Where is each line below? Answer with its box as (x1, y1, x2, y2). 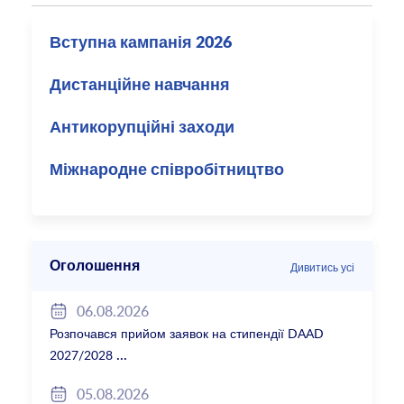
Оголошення (50, 259, 141, 274)
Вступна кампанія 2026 (50, 35, 233, 52)
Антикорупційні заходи (50, 120, 235, 137)
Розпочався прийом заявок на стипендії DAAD (50, 325, 325, 343)
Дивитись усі (289, 260, 354, 275)
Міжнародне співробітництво (50, 162, 285, 179)
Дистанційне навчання (50, 78, 231, 95)
